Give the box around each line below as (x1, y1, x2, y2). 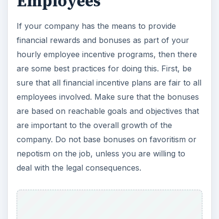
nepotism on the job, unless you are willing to (16, 149, 185, 159)
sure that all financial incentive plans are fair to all (16, 78, 201, 88)
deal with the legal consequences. (16, 163, 141, 173)
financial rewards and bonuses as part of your (16, 35, 189, 45)
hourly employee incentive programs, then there (16, 49, 197, 60)
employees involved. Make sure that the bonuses (16, 92, 199, 102)
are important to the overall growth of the (16, 120, 172, 131)
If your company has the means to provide (16, 21, 176, 31)
